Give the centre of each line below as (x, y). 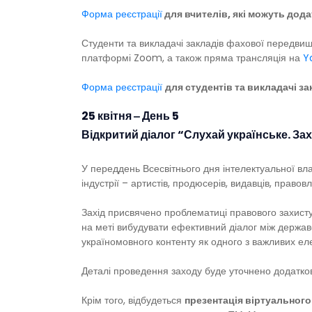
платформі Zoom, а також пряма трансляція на (192, 58)
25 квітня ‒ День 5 (130, 116)
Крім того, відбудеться (133, 301)
